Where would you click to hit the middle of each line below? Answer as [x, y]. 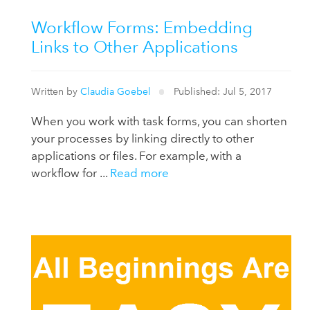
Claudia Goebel [116, 91]
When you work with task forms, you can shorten [159, 121]
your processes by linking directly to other [143, 138]
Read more [140, 173]
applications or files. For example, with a [137, 155]
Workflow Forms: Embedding [142, 28]
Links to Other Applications [135, 47]
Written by [56, 91]
